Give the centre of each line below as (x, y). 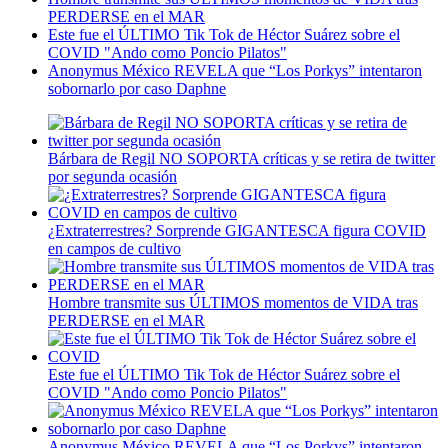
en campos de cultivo (114, 248)
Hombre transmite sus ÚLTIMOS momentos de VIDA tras (233, 302)
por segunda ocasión (112, 176)
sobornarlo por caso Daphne (137, 88)
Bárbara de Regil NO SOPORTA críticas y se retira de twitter (241, 158)
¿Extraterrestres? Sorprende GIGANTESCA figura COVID (237, 230)
